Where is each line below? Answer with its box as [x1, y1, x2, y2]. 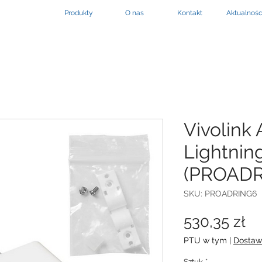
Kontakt [177, 9, 202, 17]
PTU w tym [184, 235, 227, 245]
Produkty [64, 9, 93, 17]
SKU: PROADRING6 [184, 188, 257, 198]
